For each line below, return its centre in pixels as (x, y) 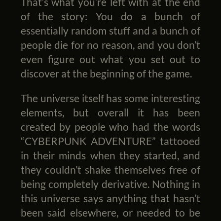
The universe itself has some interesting (110, 98)
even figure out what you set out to (110, 59)
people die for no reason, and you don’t (110, 45)
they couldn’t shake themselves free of (110, 170)
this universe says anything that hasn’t (110, 198)
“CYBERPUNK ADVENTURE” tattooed (110, 141)
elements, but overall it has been (110, 112)
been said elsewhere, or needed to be (110, 213)
